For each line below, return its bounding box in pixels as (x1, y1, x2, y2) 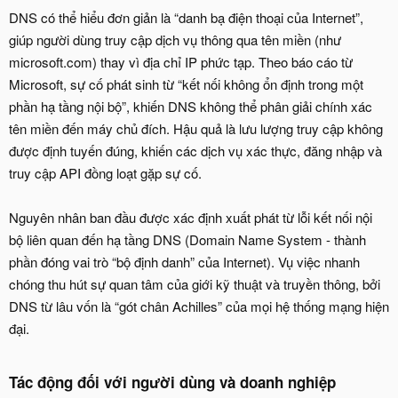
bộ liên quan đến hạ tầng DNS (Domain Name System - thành (9, 230, 366, 250)
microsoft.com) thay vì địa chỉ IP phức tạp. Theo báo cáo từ (9, 52, 353, 72)
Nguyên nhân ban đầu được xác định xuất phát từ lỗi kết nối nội (9, 208, 372, 227)
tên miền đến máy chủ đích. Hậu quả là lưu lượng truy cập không (9, 119, 383, 139)
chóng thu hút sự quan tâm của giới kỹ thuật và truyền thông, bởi (9, 275, 380, 294)
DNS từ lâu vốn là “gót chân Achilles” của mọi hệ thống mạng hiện (9, 297, 389, 316)
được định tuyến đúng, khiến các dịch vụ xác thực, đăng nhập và (9, 141, 382, 161)
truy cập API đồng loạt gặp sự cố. (9, 163, 202, 183)
